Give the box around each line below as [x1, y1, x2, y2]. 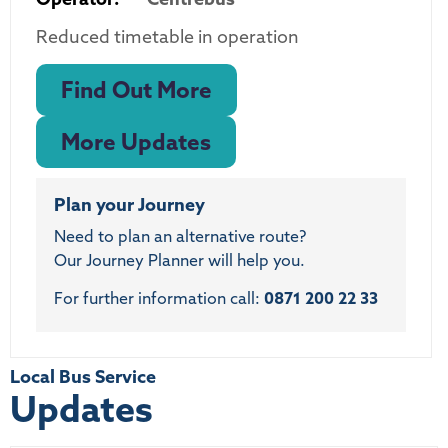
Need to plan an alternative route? [54, 225, 306, 246]
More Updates [61, 126, 211, 156]
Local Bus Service [10, 365, 156, 389]
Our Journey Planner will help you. [54, 249, 305, 270]
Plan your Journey [54, 192, 205, 216]
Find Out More [61, 74, 212, 104]
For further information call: [54, 287, 264, 308]
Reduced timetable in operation [36, 25, 299, 49]
